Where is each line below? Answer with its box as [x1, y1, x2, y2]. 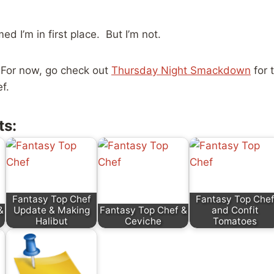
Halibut [35, 215, 68, 227]
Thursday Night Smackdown [111, 64, 251, 76]
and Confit [211, 204, 259, 216]
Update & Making [13, 204, 90, 216]
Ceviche [125, 215, 161, 227]
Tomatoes [213, 215, 257, 227]
